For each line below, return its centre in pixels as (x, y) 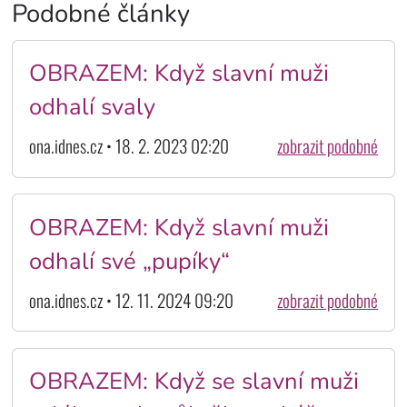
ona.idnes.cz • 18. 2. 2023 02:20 (129, 146)
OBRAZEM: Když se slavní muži (194, 382)
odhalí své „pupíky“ (129, 261)
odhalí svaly (92, 107)
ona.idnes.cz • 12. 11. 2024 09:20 (131, 300)
